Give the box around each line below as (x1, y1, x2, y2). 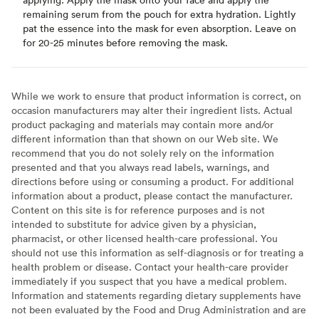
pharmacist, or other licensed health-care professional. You (11, 231, 278, 245)
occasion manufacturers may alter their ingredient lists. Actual (11, 103, 293, 117)
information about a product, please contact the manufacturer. (11, 188, 293, 202)
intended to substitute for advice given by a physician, (11, 216, 256, 231)
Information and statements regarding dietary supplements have (11, 288, 301, 302)
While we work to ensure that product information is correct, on (11, 88, 301, 103)
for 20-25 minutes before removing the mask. (23, 35, 228, 49)
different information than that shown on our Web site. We (11, 131, 278, 145)
